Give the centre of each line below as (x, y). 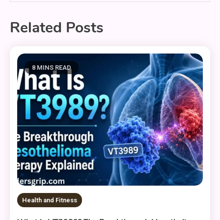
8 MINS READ (52, 68)
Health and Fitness (50, 200)
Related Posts (57, 28)
